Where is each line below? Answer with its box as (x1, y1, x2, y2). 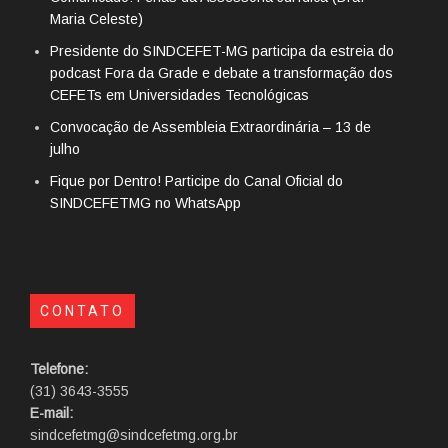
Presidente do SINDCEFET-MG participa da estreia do (50, 42, 394, 59)
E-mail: (30, 404, 73, 421)
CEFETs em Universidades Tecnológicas (50, 86, 309, 103)
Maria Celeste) (50, 10, 143, 27)
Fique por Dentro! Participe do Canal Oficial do (50, 172, 343, 189)
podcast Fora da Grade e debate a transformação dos (50, 64, 393, 81)
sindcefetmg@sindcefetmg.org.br (30, 426, 238, 443)
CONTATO (40, 302, 125, 319)
